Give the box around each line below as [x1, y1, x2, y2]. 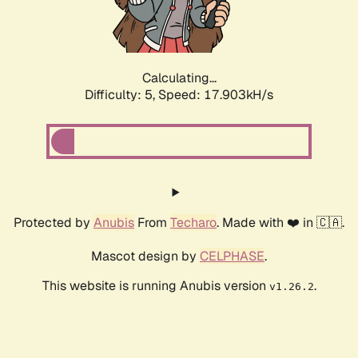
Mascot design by [91, 248, 200, 265]
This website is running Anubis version [42, 277, 269, 295]
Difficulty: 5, [85, 86, 158, 104]
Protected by [14, 214, 93, 232]
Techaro [170, 214, 217, 232]
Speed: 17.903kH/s [158, 86, 273, 104]
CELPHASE [200, 248, 265, 265]
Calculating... [141, 70, 217, 87]
